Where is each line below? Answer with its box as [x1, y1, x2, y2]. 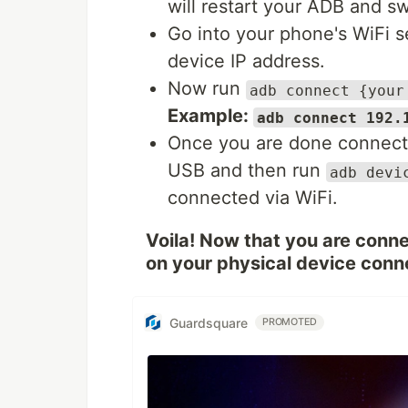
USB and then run [168, 159, 326, 182]
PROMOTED [262, 316, 318, 329]
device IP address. [168, 50, 325, 73]
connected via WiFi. [168, 187, 338, 209]
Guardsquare [169, 314, 248, 331]
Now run [168, 77, 246, 100]
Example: [168, 105, 253, 127]
